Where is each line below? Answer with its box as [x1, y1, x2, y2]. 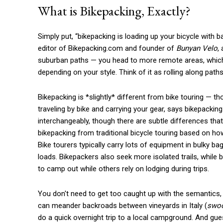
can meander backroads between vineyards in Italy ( [38, 201, 207, 211]
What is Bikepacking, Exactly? [38, 2, 191, 20]
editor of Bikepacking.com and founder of [38, 44, 176, 53]
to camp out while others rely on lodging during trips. [38, 164, 209, 174]
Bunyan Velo [176, 44, 218, 53]
